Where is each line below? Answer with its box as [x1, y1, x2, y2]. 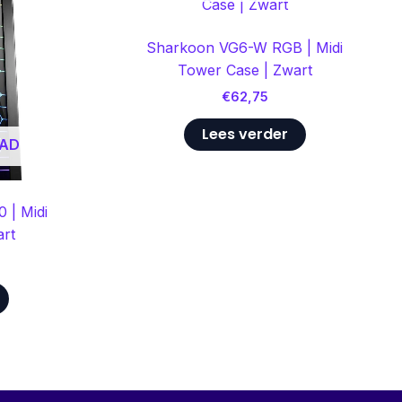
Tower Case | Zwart [177, 60, 312, 79]
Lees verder [201, 124, 288, 145]
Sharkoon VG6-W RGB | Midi [146, 38, 343, 57]
